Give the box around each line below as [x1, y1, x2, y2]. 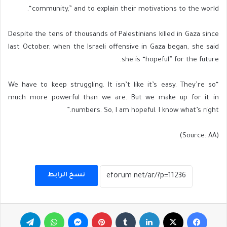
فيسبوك [184, 208, 208, 215]
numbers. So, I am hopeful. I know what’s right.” [71, 106, 219, 115]
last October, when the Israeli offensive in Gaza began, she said [8, 43, 219, 51]
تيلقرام [22, 208, 41, 215]
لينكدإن [140, 208, 160, 215]
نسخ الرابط [47, 172, 85, 179]
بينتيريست [84, 208, 112, 215]
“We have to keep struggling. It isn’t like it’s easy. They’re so [8, 81, 216, 89]
